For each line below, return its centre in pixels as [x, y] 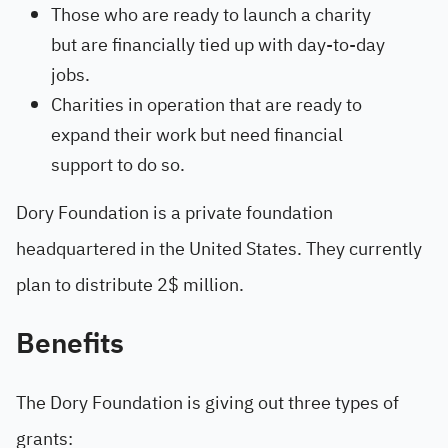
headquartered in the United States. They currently [219, 248]
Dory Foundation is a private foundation [174, 212]
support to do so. [118, 164]
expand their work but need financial [197, 134]
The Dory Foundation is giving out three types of [207, 402]
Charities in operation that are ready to [206, 104]
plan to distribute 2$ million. [130, 284]
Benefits [70, 344]
